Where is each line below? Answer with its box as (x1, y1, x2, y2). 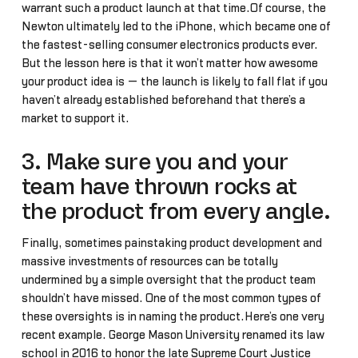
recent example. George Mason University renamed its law (21, 328, 324, 341)
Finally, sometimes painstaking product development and (21, 237, 322, 249)
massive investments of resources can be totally (21, 255, 278, 268)
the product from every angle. (21, 201, 331, 225)
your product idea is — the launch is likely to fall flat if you (21, 75, 328, 88)
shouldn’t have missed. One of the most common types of (21, 292, 321, 304)
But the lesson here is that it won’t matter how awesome (21, 57, 318, 70)
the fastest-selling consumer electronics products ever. (21, 38, 318, 51)
